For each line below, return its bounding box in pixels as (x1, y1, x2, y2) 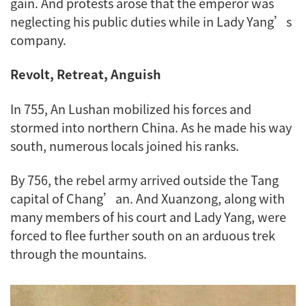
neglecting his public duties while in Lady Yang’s (10, 12, 292, 30)
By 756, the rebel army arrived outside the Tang (10, 171, 279, 189)
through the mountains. (10, 245, 150, 263)
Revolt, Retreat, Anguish (10, 65, 161, 83)
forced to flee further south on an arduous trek (10, 226, 275, 245)
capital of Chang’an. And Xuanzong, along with (10, 189, 285, 208)
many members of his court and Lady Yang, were (10, 208, 286, 226)
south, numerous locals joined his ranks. (10, 136, 239, 154)
